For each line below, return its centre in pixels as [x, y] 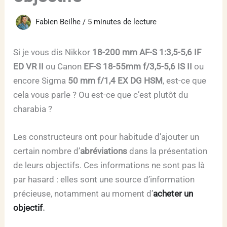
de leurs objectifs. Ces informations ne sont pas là [109, 165]
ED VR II [29, 66]
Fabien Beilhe [59, 22]
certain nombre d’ [47, 151]
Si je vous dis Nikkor [53, 52]
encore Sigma [41, 80]
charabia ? [33, 109]
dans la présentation [167, 151]
